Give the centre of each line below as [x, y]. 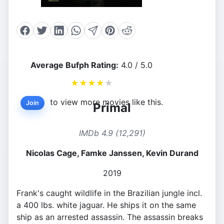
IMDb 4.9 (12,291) [112, 133]
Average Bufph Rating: [74, 65]
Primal [112, 108]
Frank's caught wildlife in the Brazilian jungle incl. [109, 193]
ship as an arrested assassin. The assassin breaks [110, 217]
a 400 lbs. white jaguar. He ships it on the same [106, 205]
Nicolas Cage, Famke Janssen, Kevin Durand [112, 153]
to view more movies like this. [105, 102]
